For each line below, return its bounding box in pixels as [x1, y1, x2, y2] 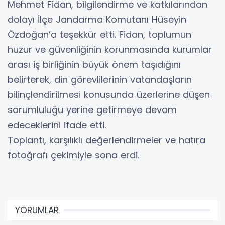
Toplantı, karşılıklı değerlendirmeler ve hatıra [8, 134, 205, 147]
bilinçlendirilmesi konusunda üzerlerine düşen [8, 88, 210, 101]
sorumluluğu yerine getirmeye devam [8, 103, 177, 117]
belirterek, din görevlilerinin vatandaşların [8, 73, 192, 86]
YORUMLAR [15, 204, 59, 217]
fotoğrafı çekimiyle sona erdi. [8, 149, 139, 162]
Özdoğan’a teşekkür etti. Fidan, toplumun [8, 28, 191, 41]
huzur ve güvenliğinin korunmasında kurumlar [8, 43, 212, 56]
